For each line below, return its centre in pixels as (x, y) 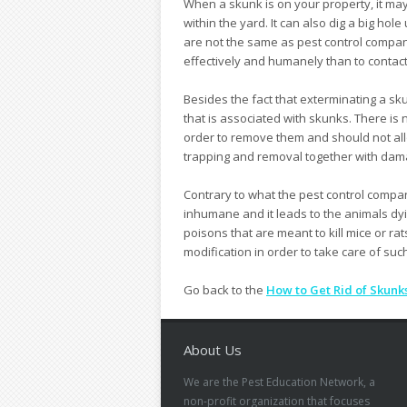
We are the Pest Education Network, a (279, 382)
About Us (213, 350)
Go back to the (225, 290)
